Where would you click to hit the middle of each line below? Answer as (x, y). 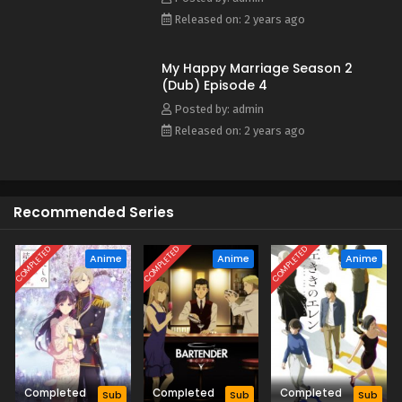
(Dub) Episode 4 (214, 85)
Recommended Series (94, 212)
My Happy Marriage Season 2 (257, 68)
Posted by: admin (218, 109)
